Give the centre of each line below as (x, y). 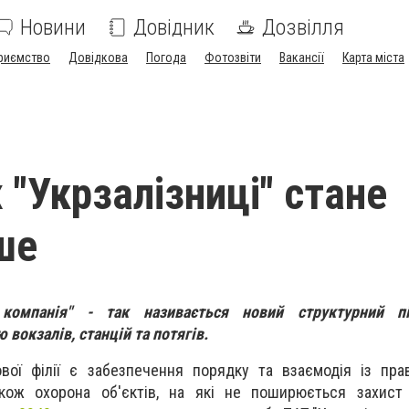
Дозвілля (303, 27)
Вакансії (302, 58)
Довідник (174, 27)
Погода (166, 58)
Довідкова (98, 58)
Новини (53, 27)
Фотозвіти (233, 58)
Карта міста (373, 58)
